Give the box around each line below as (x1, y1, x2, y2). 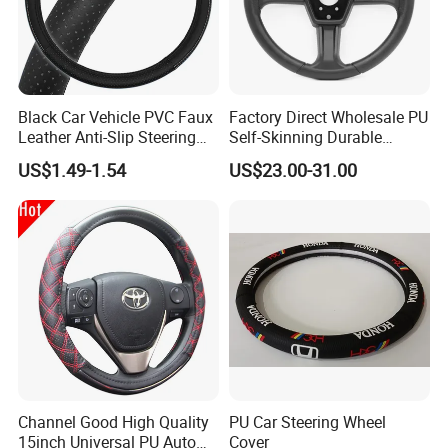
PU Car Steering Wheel (228, 410, 386, 433)
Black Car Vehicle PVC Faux (18, 105, 214, 128)
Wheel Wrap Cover (18, 145, 147, 168)
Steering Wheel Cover (228, 145, 378, 168)
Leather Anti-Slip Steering (18, 125, 197, 148)
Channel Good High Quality (18, 410, 210, 433)
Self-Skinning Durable (228, 125, 382, 148)
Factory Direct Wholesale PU (228, 105, 428, 128)
